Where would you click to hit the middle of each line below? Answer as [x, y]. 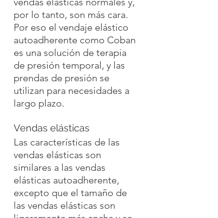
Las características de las [68, 142]
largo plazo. [39, 103]
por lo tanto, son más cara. [72, 14]
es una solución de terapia [71, 52]
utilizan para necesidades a [73, 90]
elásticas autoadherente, [68, 180]
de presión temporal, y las [71, 65]
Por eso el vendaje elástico [72, 27]
